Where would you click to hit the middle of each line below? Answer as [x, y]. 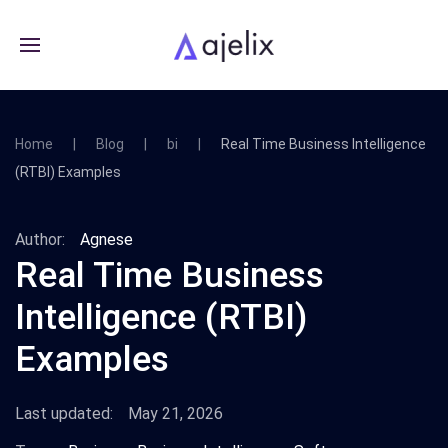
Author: [40, 239]
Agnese [106, 239]
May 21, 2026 [175, 413]
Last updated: [64, 413]
